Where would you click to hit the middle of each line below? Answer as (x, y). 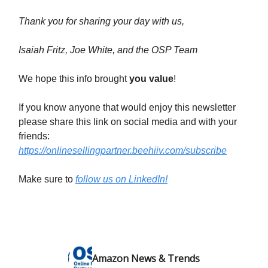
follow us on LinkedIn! (121, 179)
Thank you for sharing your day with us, (101, 22)
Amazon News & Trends (146, 259)
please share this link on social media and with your (128, 122)
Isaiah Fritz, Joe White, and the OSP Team (108, 50)
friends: (34, 136)
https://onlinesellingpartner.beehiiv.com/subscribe (123, 151)
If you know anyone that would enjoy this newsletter (127, 108)
